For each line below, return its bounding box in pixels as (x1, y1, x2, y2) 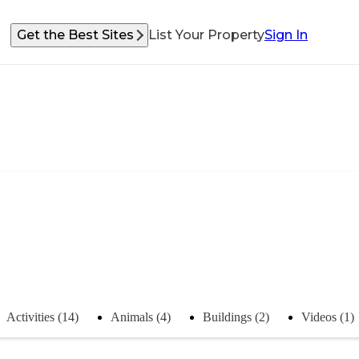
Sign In (264, 27, 308, 42)
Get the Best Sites (17, 27, 134, 42)
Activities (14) (6, 309, 79, 324)
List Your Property (148, 27, 264, 42)
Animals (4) (111, 309, 171, 324)
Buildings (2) (203, 309, 269, 324)
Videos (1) (301, 309, 354, 324)
